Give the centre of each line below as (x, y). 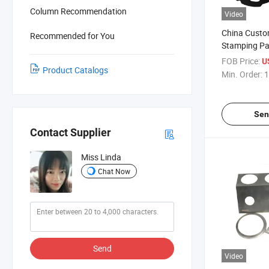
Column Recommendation (78, 11)
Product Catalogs (75, 70)
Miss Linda (101, 157)
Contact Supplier (71, 133)
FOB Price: (241, 61)
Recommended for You (72, 35)
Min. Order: (242, 74)
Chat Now (114, 171)
